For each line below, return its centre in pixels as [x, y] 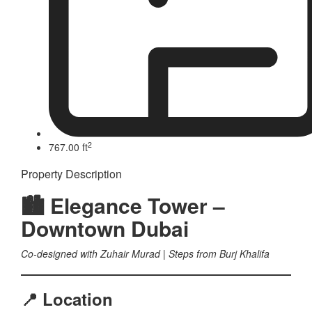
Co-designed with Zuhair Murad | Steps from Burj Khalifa [145, 254]
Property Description [71, 174]
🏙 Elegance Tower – [123, 205]
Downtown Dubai [105, 228]
